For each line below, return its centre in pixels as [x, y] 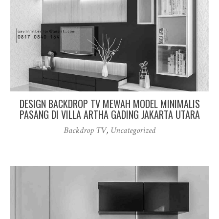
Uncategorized [133, 130]
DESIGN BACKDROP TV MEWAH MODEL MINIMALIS [109, 103]
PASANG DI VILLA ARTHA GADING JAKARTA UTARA [109, 114]
